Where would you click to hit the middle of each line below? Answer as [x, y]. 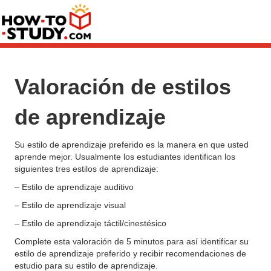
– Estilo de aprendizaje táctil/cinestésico [90, 224]
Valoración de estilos [123, 87]
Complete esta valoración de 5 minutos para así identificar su [132, 242]
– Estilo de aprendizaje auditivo [74, 187]
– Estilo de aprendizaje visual [70, 205]
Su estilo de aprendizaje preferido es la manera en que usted [132, 145]
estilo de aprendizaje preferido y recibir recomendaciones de [130, 254]
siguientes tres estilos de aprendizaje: [87, 169]
